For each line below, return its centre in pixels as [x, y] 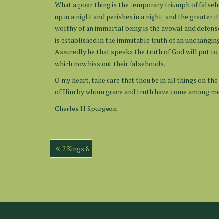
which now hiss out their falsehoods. [110, 63]
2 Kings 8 [76, 148]
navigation [72, 155]
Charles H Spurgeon [86, 108]
